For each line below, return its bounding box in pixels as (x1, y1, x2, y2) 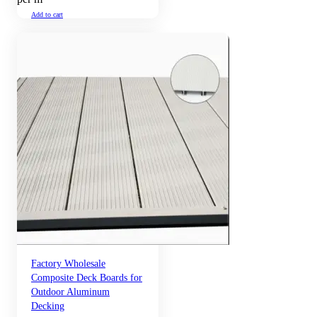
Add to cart (31, 10, 63, 18)
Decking (31, 300, 64, 312)
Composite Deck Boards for (31, 272, 142, 284)
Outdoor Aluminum (31, 286, 110, 298)
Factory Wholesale (31, 258, 105, 270)
